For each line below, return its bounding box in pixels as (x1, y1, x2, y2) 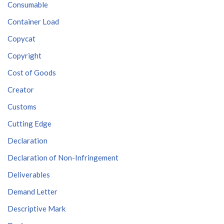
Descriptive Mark (7, 204, 65, 213)
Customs (7, 102, 36, 111)
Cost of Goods (7, 68, 56, 77)
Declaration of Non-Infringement (7, 153, 118, 162)
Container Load (7, 17, 59, 26)
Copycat (7, 34, 35, 43)
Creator (7, 85, 34, 94)
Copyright (7, 51, 41, 60)
